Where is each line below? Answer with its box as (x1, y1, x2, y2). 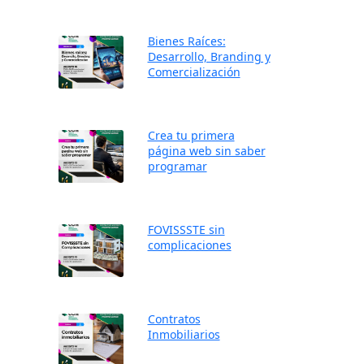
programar (147, 158, 207, 174)
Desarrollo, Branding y (147, 49, 271, 64)
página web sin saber (147, 143, 266, 158)
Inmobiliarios (147, 327, 220, 342)
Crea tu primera (147, 128, 235, 143)
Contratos (147, 311, 201, 327)
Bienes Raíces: (147, 33, 226, 49)
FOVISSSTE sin (147, 222, 225, 237)
